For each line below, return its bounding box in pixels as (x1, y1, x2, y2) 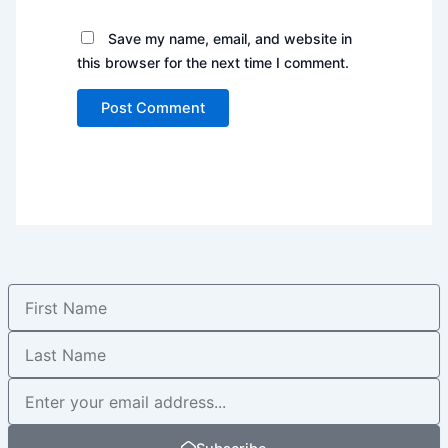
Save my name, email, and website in (107, 29, 352, 47)
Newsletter (7, 378, 79, 396)
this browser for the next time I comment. (76, 53, 349, 71)
